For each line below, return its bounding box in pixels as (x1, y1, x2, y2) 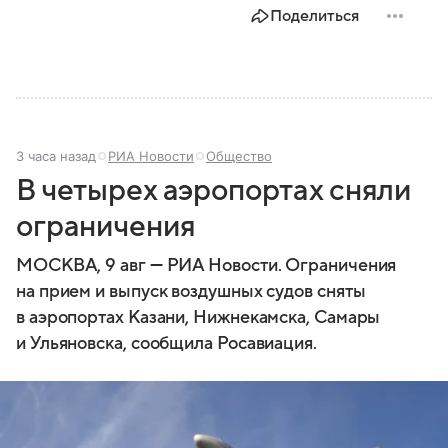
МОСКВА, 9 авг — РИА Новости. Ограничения (16, 255, 397, 275)
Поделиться (270, 6, 359, 25)
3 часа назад (16, 147, 96, 164)
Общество (206, 147, 272, 164)
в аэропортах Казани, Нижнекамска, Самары (16, 307, 381, 327)
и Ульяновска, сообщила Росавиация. (16, 333, 317, 353)
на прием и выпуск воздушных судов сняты (16, 281, 366, 301)
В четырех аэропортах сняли (16, 173, 412, 207)
